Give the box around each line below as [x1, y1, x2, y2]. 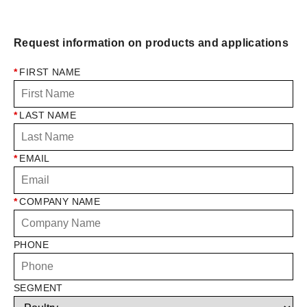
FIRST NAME [19, 66, 81, 78]
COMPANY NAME [19, 196, 101, 208]
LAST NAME [19, 110, 77, 121]
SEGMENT [14, 282, 63, 294]
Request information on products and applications [14, 37, 289, 49]
